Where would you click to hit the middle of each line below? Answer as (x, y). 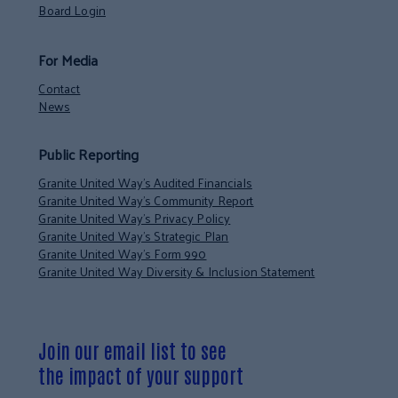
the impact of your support (141, 374)
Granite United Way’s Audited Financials (145, 182)
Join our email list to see (133, 350)
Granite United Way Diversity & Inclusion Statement (177, 271)
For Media (68, 60)
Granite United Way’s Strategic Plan (134, 235)
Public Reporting (89, 154)
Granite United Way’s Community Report (146, 200)
